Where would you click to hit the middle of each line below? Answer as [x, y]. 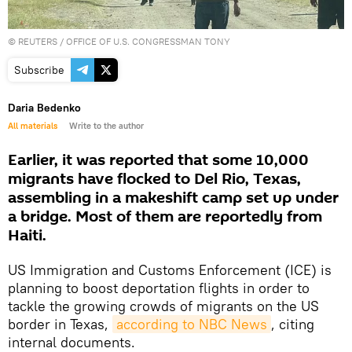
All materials [33, 125]
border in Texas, [60, 324]
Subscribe [39, 70]
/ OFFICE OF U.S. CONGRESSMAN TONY [144, 41]
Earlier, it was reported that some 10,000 [158, 160]
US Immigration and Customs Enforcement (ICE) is [170, 269]
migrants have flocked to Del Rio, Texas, [154, 179]
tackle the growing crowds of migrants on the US [163, 306]
